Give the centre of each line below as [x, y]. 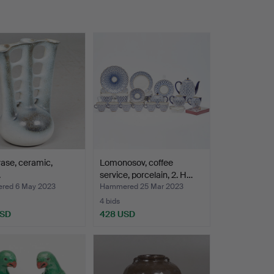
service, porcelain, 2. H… [146, 175]
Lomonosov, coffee [136, 163]
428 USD [117, 214]
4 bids [109, 202]
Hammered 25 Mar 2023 [141, 187]
